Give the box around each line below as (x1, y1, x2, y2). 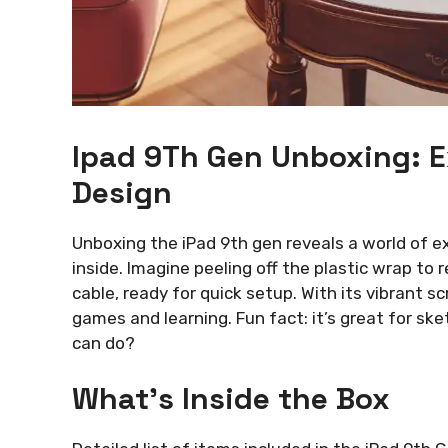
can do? (72, 332, 135, 353)
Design (72, 172, 172, 212)
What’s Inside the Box (72, 379, 390, 419)
